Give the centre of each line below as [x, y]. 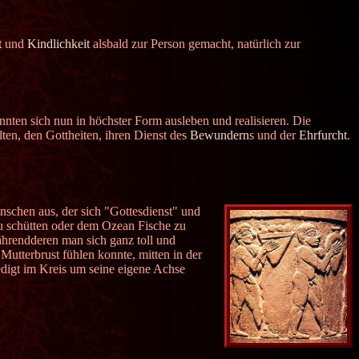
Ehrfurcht [323, 135]
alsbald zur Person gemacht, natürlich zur [195, 44]
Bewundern [219, 135]
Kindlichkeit [58, 44]
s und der [274, 135]
